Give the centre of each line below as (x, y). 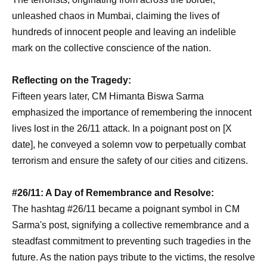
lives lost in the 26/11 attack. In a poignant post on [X (122, 128)
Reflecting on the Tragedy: (72, 80)
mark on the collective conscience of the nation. (111, 48)
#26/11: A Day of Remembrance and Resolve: (113, 193)
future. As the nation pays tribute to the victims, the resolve (133, 257)
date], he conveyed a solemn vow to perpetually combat (129, 145)
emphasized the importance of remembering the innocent (132, 112)
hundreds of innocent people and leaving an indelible (124, 32)
